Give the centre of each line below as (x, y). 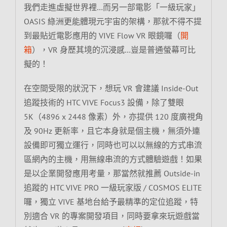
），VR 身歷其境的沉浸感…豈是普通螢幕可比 (113, 49)
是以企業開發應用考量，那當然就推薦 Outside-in (112, 173)
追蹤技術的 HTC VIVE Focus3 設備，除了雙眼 (104, 102)
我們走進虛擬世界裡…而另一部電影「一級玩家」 (112, 7)
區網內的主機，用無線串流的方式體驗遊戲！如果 (113, 159)
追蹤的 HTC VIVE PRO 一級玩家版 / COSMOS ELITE (113, 187)
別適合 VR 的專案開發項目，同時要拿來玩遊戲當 (111, 216)
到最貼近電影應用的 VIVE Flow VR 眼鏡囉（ (102, 35)
